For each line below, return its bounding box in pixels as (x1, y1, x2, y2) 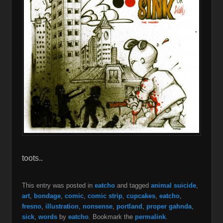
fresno (21, 203, 41, 211)
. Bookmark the (88, 213, 135, 221)
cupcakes (126, 192, 155, 200)
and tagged (114, 182, 151, 190)
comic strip (87, 192, 122, 200)
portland (116, 203, 142, 211)
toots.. (21, 154, 43, 163)
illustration (45, 203, 79, 211)
